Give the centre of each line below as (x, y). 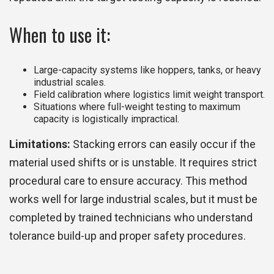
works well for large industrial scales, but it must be (133, 199)
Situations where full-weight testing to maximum (137, 107)
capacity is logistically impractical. (106, 119)
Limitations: (40, 144)
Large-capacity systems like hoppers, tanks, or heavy (147, 70)
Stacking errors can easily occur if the (163, 144)
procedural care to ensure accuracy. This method (128, 181)
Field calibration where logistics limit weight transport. (149, 95)
